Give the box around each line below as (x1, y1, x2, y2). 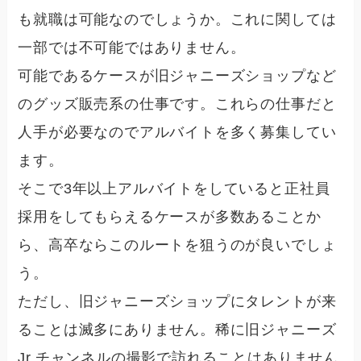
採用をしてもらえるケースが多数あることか (18, 209, 322, 226)
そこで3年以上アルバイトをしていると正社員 (18, 180, 330, 197)
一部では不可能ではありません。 (18, 39, 246, 56)
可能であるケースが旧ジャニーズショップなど (18, 68, 337, 85)
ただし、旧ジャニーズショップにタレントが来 (18, 293, 337, 310)
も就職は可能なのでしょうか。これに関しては (18, 11, 337, 28)
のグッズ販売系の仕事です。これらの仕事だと (18, 96, 337, 113)
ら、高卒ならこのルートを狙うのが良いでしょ (18, 237, 337, 254)
